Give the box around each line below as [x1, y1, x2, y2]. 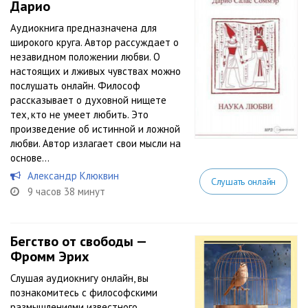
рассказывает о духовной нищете [10, 93, 166, 107]
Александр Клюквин [27, 169, 119, 182]
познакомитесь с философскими [10, 286, 157, 299]
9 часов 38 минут [27, 185, 105, 198]
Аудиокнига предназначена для [10, 21, 157, 34]
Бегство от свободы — [10, 232, 146, 250]
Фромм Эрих [10, 247, 89, 265]
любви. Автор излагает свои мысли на [10, 137, 181, 150]
